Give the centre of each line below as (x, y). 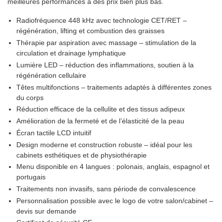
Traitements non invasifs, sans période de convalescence (106, 189)
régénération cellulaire (51, 75)
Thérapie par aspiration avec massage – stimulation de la (106, 43)
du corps (30, 98)
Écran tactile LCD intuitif (54, 133)
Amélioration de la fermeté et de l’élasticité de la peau (100, 121)
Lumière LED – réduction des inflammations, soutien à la (105, 65)
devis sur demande (46, 211)
